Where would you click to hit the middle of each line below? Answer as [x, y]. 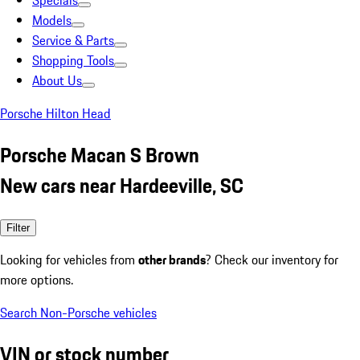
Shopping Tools [73, 60]
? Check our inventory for [272, 259]
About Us [57, 80]
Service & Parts [73, 40]
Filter [18, 227]
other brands [172, 259]
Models [52, 20]
